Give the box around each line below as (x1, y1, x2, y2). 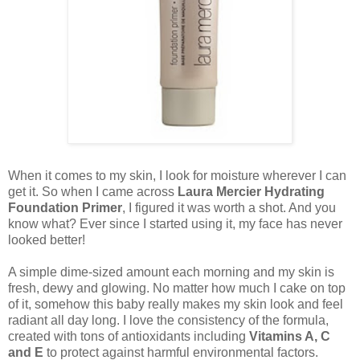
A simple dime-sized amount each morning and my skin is (8, 264, 334, 279)
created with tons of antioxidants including (8, 329, 249, 343)
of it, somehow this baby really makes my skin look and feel (8, 297, 343, 311)
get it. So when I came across (8, 184, 178, 198)
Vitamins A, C (249, 329, 330, 343)
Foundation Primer (8, 200, 122, 215)
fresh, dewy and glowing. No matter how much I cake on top (8, 280, 346, 295)
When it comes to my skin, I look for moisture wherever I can (8, 168, 346, 182)
